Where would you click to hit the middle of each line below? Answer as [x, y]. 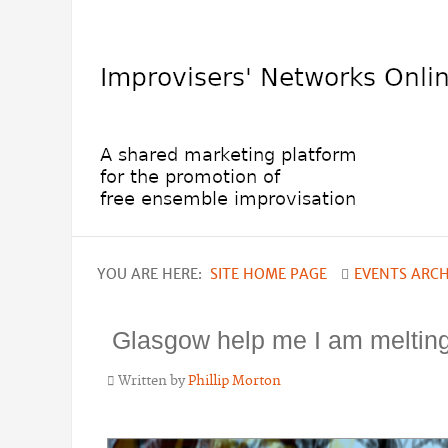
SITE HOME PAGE [268, 274]
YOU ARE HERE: [153, 274]
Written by [151, 381]
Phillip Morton [234, 381]
